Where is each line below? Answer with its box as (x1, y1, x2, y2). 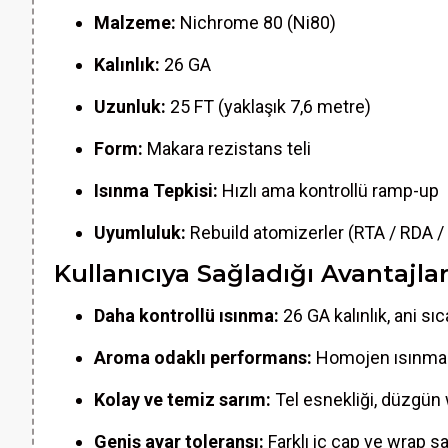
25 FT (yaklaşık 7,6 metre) (166, 96, 371, 117)
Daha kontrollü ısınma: (94, 305, 279, 326)
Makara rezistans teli (143, 138, 311, 159)
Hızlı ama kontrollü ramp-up (218, 180, 439, 201)
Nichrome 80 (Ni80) (176, 12, 336, 33)
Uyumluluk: (94, 222, 186, 243)
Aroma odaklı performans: (94, 347, 312, 368)
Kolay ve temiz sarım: (94, 389, 271, 410)
